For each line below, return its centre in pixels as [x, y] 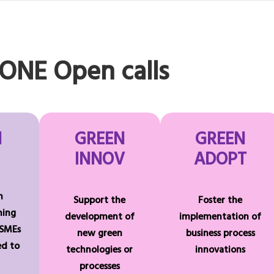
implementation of [220, 217]
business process [220, 234]
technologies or [100, 250]
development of [99, 217]
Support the [100, 201]
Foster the [220, 201]
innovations [220, 250]
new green [99, 234]
